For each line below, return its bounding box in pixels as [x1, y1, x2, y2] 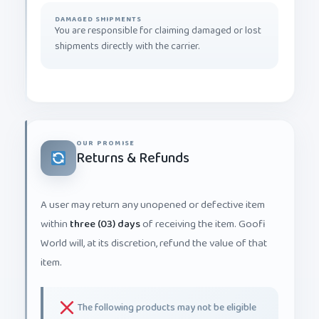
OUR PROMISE [76, 125, 135, 138]
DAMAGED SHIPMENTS [55, 1, 142, 14]
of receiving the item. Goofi [140, 204, 266, 222]
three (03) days [70, 204, 140, 222]
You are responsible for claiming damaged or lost [55, 11, 261, 28]
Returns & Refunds [76, 135, 189, 159]
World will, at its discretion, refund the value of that [41, 223, 267, 241]
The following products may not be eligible [78, 288, 256, 305]
